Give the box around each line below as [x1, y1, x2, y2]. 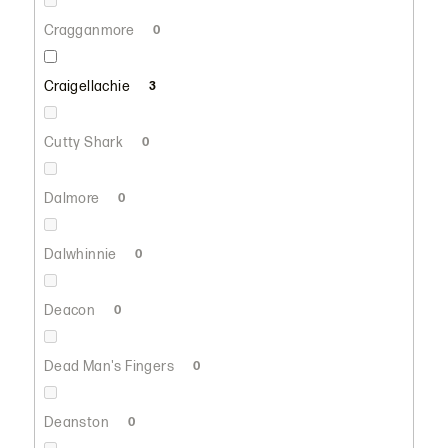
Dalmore [43, 189, 103, 207]
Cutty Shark [43, 133, 127, 151]
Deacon [43, 301, 99, 319]
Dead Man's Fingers [43, 357, 178, 375]
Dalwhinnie [43, 245, 121, 263]
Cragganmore [43, 21, 138, 39]
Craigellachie [43, 77, 134, 95]
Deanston [43, 413, 113, 431]
